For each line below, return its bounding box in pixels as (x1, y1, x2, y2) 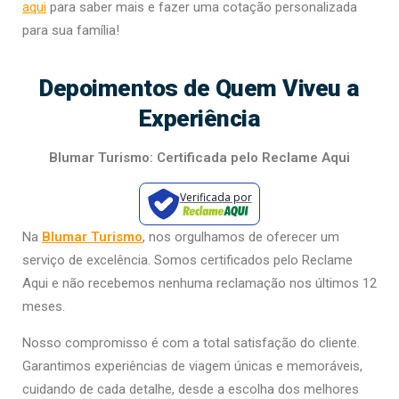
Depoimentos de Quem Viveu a (39, 73, 360, 102)
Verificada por (179, 189, 252, 205)
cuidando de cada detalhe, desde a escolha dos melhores (22, 380, 359, 397)
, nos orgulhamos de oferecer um (142, 228, 339, 245)
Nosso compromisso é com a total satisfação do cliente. (22, 334, 360, 351)
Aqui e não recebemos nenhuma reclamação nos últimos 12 (22, 274, 377, 291)
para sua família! (22, 21, 119, 38)
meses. (22, 297, 65, 314)
